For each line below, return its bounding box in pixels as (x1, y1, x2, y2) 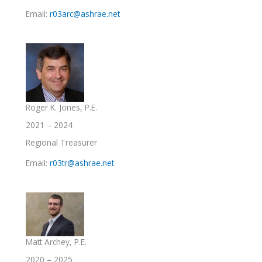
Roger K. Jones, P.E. (26, 102, 97, 113)
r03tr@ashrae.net (50, 157, 114, 169)
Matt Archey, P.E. (26, 236, 87, 248)
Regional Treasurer (26, 137, 97, 149)
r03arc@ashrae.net (50, 8, 120, 20)
